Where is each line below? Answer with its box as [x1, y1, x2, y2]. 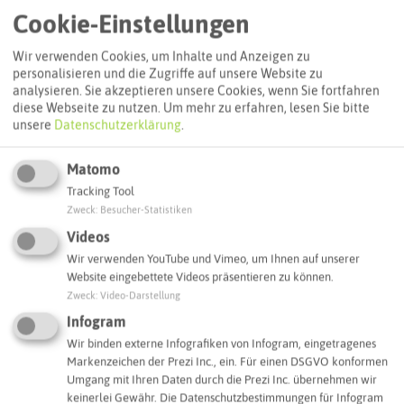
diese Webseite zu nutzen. [13, 100, 161, 115]
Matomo [67, 161, 120, 178]
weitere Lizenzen [335, 217, 386, 228]
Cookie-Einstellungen [13, 9, 250, 39]
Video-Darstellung [100, 289, 180, 301]
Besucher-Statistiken [100, 204, 192, 216]
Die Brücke [14, 284, 83, 301]
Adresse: [14, 254, 73, 274]
